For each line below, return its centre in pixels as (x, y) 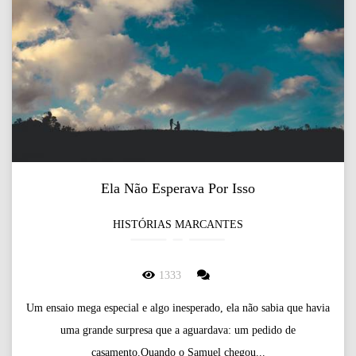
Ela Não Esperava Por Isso (178, 189)
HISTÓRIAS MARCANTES (178, 225)
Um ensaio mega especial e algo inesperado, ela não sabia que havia (178, 308)
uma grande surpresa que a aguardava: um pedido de (178, 331)
